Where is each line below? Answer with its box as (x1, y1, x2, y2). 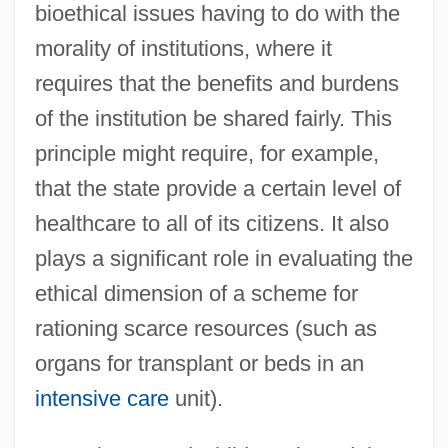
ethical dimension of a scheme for (34, 280, 358, 306)
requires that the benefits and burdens (34, 70, 399, 96)
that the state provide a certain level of (34, 175, 401, 201)
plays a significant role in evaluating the (34, 245, 413, 271)
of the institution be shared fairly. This (34, 105, 392, 131)
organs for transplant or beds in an (34, 350, 364, 376)
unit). (168, 385, 223, 411)
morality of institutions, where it (34, 35, 332, 61)
